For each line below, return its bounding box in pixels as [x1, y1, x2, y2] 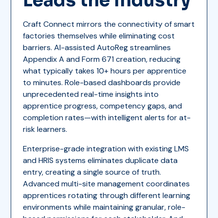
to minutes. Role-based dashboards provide [23, 77, 181, 88]
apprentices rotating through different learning [23, 190, 191, 200]
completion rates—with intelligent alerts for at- [23, 112, 191, 123]
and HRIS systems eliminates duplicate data [23, 155, 178, 165]
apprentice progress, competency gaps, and [23, 100, 182, 111]
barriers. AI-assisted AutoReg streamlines [23, 42, 171, 53]
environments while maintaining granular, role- [23, 201, 186, 212]
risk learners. [23, 124, 68, 134]
